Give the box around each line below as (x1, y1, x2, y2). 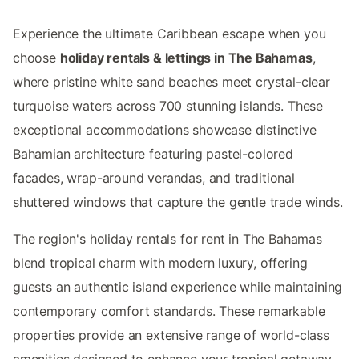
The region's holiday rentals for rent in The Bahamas (13, 230, 322, 247)
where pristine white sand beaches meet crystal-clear (13, 73, 330, 90)
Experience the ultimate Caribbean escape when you (13, 25, 326, 42)
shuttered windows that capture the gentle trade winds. (13, 193, 343, 210)
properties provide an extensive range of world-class (13, 326, 329, 343)
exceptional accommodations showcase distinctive (13, 121, 317, 138)
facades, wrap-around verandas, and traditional (13, 169, 295, 186)
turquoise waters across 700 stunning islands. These (13, 97, 324, 114)
